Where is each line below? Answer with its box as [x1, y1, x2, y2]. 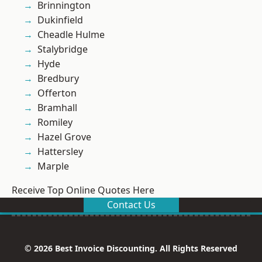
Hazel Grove [37, 130, 91, 144]
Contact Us [106, 198, 156, 212]
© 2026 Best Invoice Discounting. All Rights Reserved [25, 243, 237, 254]
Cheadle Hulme [37, 28, 105, 42]
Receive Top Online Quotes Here [12, 184, 154, 197]
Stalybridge [37, 43, 88, 56]
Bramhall [37, 101, 77, 115]
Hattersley [37, 145, 83, 158]
